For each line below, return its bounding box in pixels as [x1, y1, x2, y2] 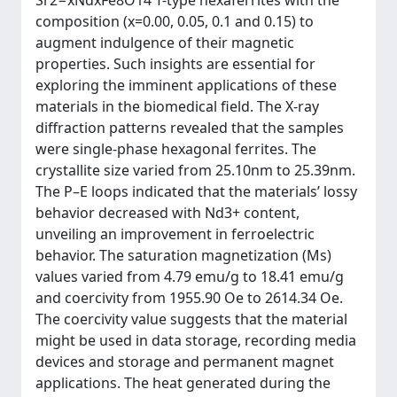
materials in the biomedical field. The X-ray [35, 97, 319, 116]
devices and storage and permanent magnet [35, 352, 334, 371]
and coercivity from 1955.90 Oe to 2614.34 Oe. [35, 288, 343, 307]
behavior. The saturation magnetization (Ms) [35, 245, 331, 265]
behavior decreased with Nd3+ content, [35, 203, 300, 222]
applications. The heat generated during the [35, 373, 331, 393]
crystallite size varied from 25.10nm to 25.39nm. [35, 160, 355, 180]
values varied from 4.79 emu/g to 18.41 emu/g [35, 267, 344, 286]
